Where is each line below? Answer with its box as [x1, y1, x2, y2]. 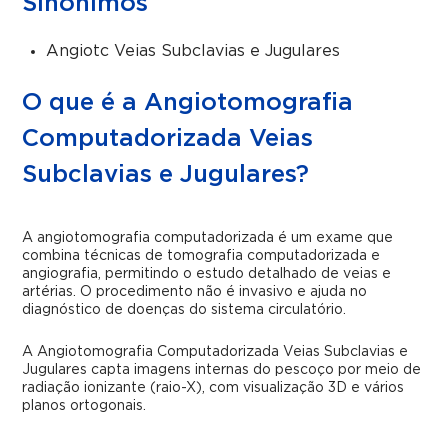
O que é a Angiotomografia [22, 91, 354, 115]
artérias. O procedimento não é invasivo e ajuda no [22, 285, 368, 299]
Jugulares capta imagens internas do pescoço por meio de [22, 363, 422, 377]
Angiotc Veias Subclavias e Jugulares [46, 43, 341, 59]
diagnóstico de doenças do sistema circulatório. [22, 303, 347, 317]
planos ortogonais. [22, 399, 147, 413]
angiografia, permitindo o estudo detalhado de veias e [22, 267, 392, 281]
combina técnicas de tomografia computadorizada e [22, 249, 381, 263]
